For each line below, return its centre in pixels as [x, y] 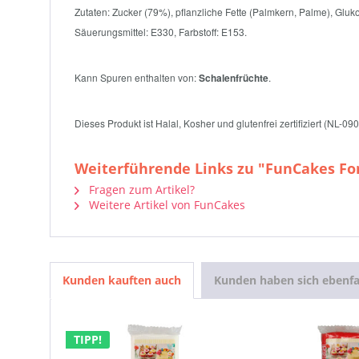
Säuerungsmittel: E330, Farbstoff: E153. [161, 32]
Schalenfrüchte [234, 78]
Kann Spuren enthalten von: [137, 77]
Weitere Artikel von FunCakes [165, 205]
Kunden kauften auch [122, 280]
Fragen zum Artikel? [140, 190]
